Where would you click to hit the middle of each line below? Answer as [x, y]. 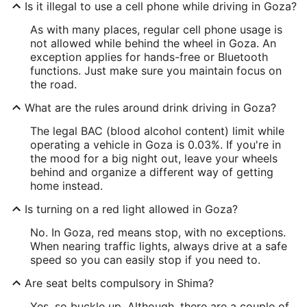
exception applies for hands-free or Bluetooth [149, 57]
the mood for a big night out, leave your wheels [154, 158]
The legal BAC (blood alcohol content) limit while [157, 131]
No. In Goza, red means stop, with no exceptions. [158, 232]
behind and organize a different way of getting [152, 172]
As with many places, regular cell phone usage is [156, 29]
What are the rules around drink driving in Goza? [150, 108]
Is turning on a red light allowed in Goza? [131, 209]
